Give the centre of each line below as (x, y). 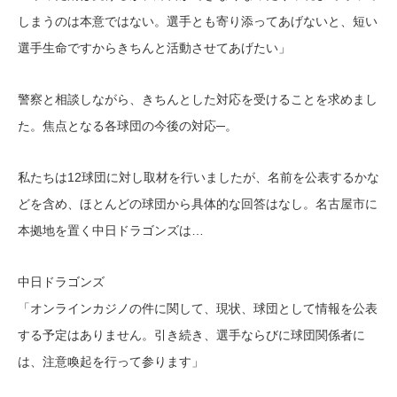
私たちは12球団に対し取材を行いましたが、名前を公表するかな (198, 177)
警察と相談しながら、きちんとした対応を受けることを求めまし (198, 99)
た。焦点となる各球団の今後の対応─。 (128, 126)
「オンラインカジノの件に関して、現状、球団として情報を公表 (198, 308)
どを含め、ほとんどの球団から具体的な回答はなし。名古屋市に (198, 204)
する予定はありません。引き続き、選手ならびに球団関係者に (191, 335)
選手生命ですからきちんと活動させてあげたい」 (154, 48)
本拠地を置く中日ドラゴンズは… (111, 230)
